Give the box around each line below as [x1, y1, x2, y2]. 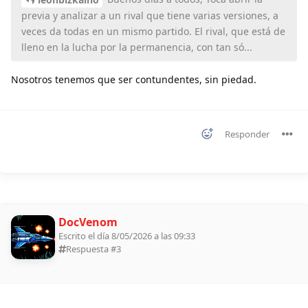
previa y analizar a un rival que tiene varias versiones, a [21, 9, 278, 23]
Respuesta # [66, 243, 116, 256]
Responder [225, 128, 269, 141]
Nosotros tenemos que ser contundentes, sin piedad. [11, 73, 256, 87]
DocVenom [58, 214, 118, 230]
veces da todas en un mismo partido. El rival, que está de [21, 25, 285, 38]
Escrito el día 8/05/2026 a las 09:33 [58, 230, 195, 243]
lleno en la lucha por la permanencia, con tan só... [21, 41, 252, 54]
